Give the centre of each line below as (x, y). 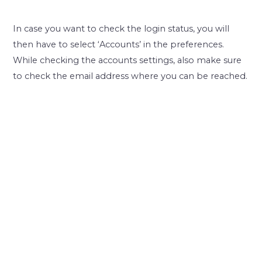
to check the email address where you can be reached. (130, 76)
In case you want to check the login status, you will (121, 29)
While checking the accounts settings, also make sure (127, 61)
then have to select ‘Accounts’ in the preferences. (119, 45)
